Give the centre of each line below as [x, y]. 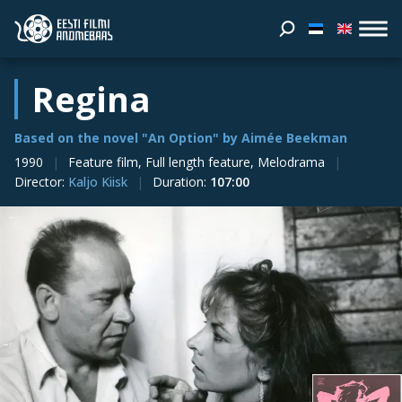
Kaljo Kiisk [98, 182]
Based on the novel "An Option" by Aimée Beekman [181, 138]
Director [38, 182]
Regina [92, 99]
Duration [178, 182]
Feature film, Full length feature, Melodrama [197, 162]
